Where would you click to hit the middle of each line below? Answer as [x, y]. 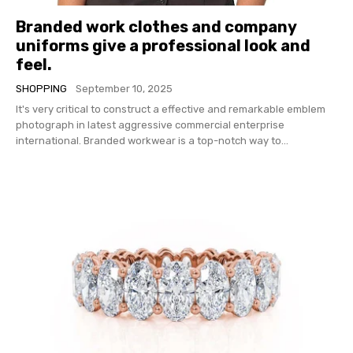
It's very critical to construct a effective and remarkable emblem [171, 109]
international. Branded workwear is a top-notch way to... [152, 141]
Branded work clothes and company [156, 27]
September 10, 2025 [124, 89]
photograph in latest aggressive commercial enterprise [150, 125]
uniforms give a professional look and [163, 46]
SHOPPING [41, 89]
